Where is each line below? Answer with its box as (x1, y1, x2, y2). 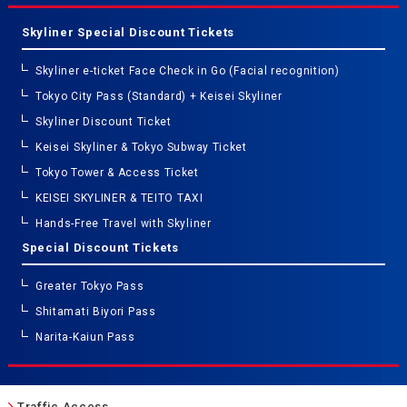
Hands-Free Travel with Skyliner (35, 216, 212, 230)
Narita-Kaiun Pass (35, 330, 135, 343)
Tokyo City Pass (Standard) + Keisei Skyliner (35, 89, 283, 103)
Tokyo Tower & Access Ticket (35, 165, 199, 179)
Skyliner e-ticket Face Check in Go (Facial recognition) (35, 64, 340, 77)
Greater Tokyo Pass (35, 279, 144, 293)
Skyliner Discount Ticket (35, 114, 172, 128)
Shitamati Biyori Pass (35, 304, 156, 318)
